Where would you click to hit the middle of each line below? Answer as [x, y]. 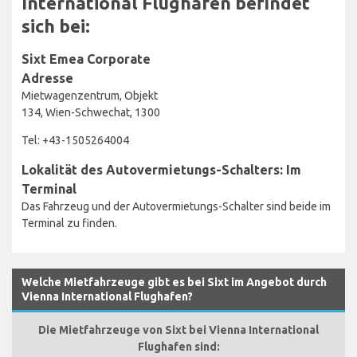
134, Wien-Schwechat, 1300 [91, 112]
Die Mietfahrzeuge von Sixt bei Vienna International [178, 330]
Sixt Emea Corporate [86, 59]
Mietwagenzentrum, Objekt [90, 95]
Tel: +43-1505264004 [75, 140]
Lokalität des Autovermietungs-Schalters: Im [161, 169]
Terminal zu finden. [69, 223]
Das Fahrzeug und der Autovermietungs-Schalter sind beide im [176, 206]
